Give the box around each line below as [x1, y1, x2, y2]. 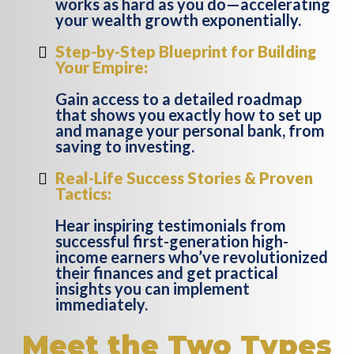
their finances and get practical [55, 262, 278, 282]
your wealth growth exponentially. [55, 9, 301, 29]
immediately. [55, 294, 148, 314]
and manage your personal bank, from [55, 120, 325, 140]
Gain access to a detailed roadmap [55, 88, 302, 108]
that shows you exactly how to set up [55, 104, 322, 124]
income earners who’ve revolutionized [55, 247, 328, 266]
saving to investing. [55, 136, 194, 156]
